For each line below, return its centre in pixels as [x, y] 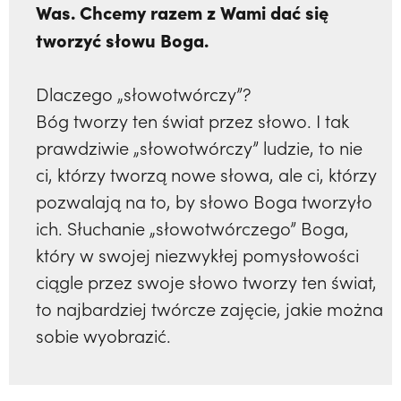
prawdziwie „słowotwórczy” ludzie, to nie [199, 148]
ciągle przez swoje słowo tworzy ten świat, [206, 282]
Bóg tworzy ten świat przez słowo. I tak [192, 121]
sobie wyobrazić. [103, 336]
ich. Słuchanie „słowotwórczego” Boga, [192, 228]
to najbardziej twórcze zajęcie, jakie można [209, 309]
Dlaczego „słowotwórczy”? [144, 94]
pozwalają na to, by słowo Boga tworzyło [204, 201]
